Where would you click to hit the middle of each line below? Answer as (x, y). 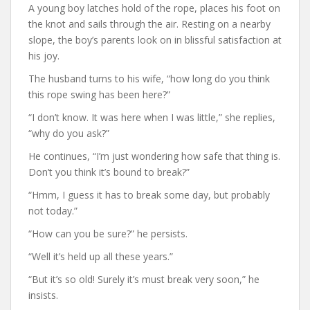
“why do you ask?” (69, 133)
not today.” (53, 210)
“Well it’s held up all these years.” (101, 256)
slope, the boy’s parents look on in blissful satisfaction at (155, 39)
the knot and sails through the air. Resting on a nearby (149, 24)
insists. (43, 295)
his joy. (44, 55)
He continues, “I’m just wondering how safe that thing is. (154, 156)
